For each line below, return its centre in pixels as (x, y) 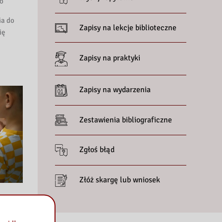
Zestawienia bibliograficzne (126, 120)
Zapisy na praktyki (110, 58)
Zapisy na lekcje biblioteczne (128, 28)
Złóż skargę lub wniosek (120, 180)
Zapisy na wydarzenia (115, 90)
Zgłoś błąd (97, 150)
